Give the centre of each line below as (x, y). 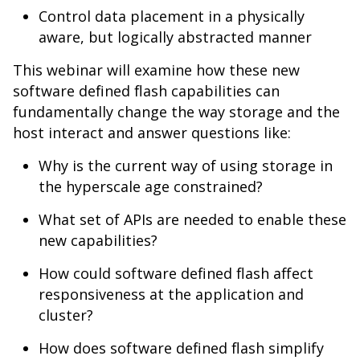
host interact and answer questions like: (152, 133)
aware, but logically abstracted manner (175, 37)
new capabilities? (98, 240)
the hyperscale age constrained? (151, 186)
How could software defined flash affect (176, 273)
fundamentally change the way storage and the (176, 112)
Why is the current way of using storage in (186, 166)
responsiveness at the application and (171, 294)
